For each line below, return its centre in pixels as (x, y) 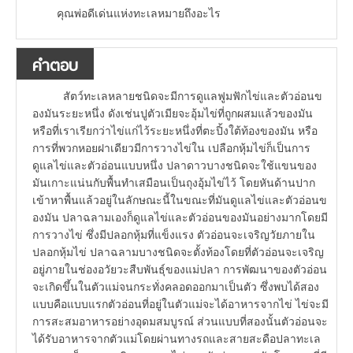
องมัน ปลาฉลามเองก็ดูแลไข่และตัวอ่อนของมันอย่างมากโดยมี (180, 218)
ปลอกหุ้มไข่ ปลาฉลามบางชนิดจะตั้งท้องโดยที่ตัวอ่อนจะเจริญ (178, 253)
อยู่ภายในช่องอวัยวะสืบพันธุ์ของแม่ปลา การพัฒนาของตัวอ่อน (180, 270)
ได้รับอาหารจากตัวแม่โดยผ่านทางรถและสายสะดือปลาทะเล (176, 339)
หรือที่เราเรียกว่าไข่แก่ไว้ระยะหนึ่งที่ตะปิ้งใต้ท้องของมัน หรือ (175, 131)
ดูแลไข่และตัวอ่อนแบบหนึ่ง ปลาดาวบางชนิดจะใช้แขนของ (175, 166)
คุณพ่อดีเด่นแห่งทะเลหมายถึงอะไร (138, 14)
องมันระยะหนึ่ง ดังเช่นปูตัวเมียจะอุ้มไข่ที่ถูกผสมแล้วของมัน (173, 114)
